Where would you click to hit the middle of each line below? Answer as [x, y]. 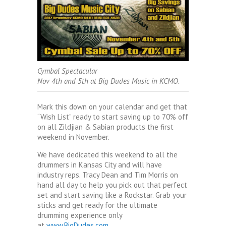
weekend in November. [73, 137]
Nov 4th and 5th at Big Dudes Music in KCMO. [108, 81]
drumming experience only [80, 215]
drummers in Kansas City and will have [100, 164]
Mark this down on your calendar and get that [112, 106]
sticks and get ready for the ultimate [97, 205]
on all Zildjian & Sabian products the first [105, 127]
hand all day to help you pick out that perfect [112, 185]
